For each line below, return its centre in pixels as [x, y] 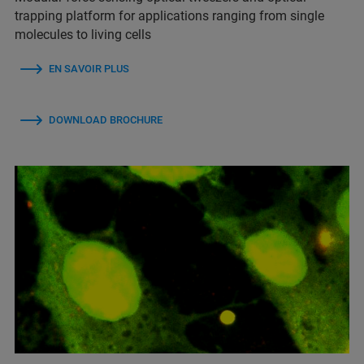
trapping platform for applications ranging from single [169, 15]
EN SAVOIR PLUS [89, 68]
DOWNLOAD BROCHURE [106, 119]
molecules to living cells [83, 34]
